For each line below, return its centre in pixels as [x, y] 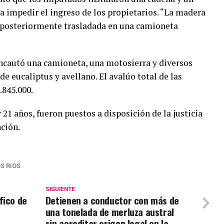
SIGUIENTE [60, 189]
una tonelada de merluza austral [109, 212]
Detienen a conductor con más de [112, 200]
